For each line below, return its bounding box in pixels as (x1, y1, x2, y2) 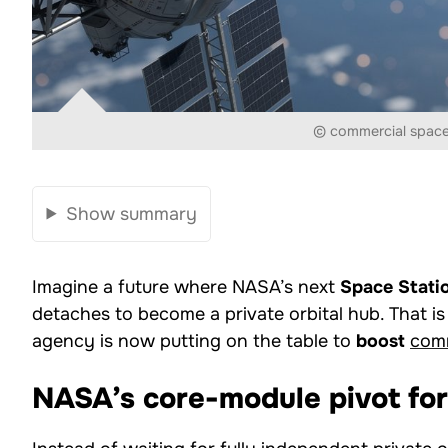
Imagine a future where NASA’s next (32, 276, 340, 299)
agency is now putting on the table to (32, 330, 356, 353)
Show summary (65, 202, 197, 225)
